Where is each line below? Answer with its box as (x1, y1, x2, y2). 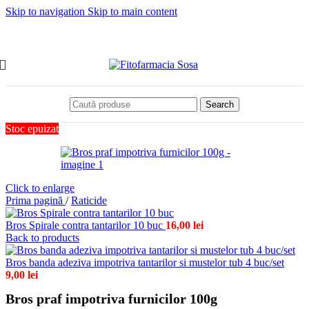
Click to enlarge (6, 182, 74, 194)
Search (206, 99, 234, 110)
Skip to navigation (6, 6, 88, 17)
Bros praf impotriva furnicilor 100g (6, 291, 217, 307)
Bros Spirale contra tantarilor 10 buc (6, 219, 166, 231)
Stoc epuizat (6, 123, 59, 134)
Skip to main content (88, 6, 177, 17)
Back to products (6, 232, 79, 243)
